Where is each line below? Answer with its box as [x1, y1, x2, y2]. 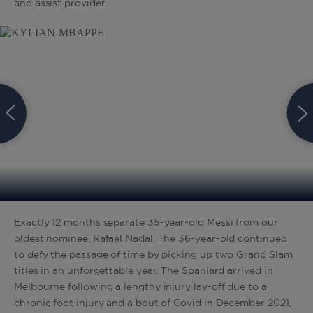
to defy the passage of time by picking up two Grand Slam [14, 249, 293, 260]
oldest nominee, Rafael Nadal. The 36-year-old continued [14, 233, 287, 244]
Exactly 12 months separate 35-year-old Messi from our [14, 217, 278, 228]
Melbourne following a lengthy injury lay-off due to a [14, 282, 267, 292]
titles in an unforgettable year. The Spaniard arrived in [14, 265, 273, 276]
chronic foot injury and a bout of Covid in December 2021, [14, 298, 291, 308]
